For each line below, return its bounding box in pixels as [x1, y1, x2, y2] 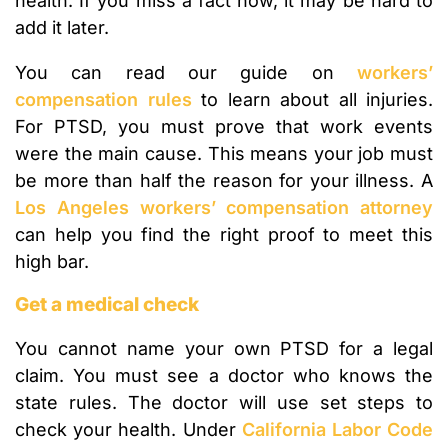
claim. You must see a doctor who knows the [15, 365, 433, 387]
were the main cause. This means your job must [15, 143, 433, 165]
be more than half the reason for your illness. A [15, 170, 433, 192]
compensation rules [15, 89, 192, 111]
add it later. [15, 17, 109, 39]
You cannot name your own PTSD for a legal [15, 338, 433, 360]
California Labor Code [241, 419, 434, 441]
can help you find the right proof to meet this [15, 224, 433, 246]
